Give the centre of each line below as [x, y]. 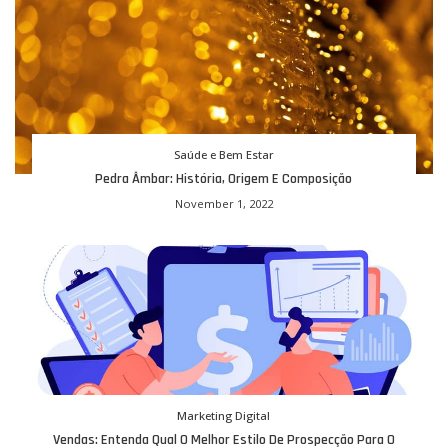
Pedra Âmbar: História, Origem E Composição [224, 178]
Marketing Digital [224, 415]
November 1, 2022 [223, 203]
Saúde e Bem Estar [223, 154]
